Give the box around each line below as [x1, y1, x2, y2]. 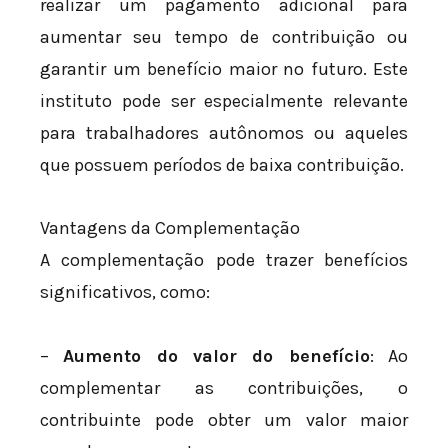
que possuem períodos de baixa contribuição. [40, 153, 404, 176]
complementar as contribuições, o [40, 376, 408, 399]
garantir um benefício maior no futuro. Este [40, 57, 408, 80]
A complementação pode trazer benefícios [40, 249, 408, 272]
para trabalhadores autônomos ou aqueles [40, 121, 408, 144]
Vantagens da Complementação [40, 217, 300, 240]
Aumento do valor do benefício [63, 344, 370, 367]
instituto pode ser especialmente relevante [40, 89, 408, 112]
